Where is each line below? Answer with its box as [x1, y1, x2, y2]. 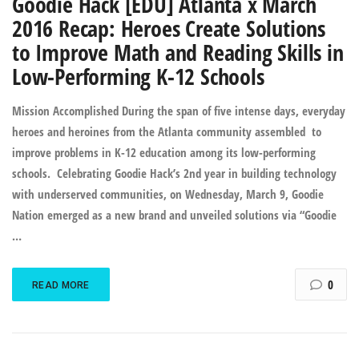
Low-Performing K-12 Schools [12, 61, 264, 91]
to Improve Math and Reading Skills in [12, 37, 344, 67]
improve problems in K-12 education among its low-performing [12, 144, 316, 160]
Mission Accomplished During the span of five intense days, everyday [12, 103, 345, 119]
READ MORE [32, 280, 90, 291]
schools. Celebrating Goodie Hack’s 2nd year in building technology [12, 165, 337, 181]
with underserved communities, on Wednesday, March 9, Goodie [12, 186, 324, 202]
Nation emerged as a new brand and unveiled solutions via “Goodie [12, 207, 337, 223]
